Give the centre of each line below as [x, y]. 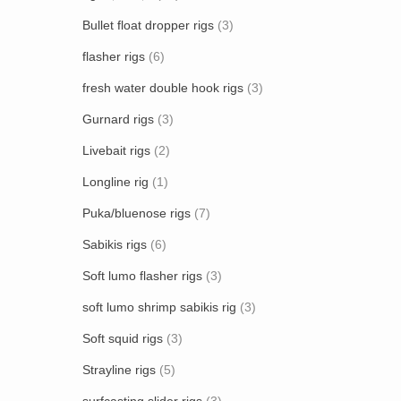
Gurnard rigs [118, 119]
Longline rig [115, 182]
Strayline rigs [119, 370]
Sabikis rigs [115, 244]
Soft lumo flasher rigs [142, 276]
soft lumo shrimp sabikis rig [159, 307]
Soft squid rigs [123, 338]
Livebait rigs [116, 150]
